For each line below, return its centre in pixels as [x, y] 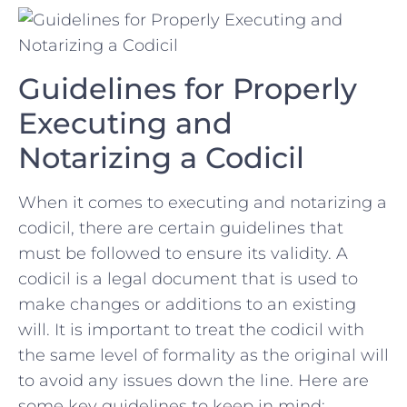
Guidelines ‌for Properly [188, 88]
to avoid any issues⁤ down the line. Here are [194, 380]
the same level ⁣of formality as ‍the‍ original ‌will [203, 355]
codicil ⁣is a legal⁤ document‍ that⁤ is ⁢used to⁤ [188, 278]
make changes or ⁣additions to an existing [187, 304]
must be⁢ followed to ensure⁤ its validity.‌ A [183, 253]
